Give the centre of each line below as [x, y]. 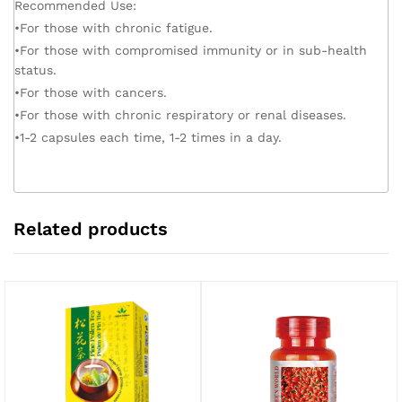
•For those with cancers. [91, 92]
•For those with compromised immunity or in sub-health [191, 50]
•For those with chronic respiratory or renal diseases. [180, 115]
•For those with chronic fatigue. [114, 28]
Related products [91, 229]
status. [35, 70]
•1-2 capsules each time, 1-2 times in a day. [148, 137]
